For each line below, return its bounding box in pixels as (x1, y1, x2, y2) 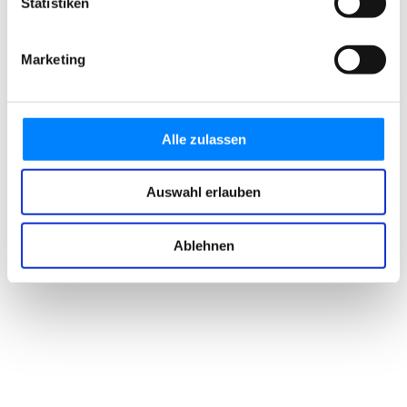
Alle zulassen (161, 131, 246, 147)
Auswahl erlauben (146, 184, 261, 200)
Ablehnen (173, 237, 234, 253)
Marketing (21, 51, 85, 67)
